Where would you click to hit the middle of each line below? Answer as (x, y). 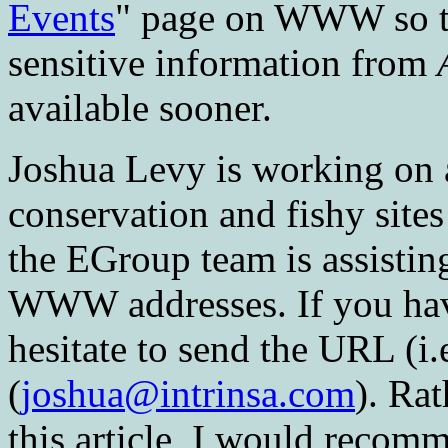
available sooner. (140, 107)
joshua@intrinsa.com (188, 393)
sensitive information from (222, 62)
